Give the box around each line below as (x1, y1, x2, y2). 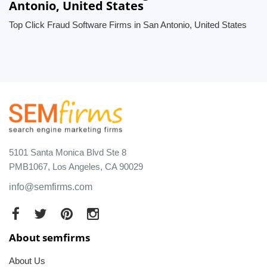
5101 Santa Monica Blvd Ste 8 (9, 147, 126, 157)
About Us (9, 255, 45, 266)
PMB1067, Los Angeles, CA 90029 (9, 161, 143, 172)
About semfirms (9, 230, 90, 244)
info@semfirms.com (9, 181, 92, 192)
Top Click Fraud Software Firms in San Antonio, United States (9, 20, 247, 30)
